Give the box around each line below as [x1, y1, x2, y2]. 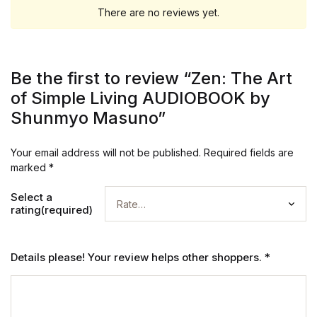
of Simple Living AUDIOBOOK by [11, 88, 270, 108]
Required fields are [204, 146, 294, 158]
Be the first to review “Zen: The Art [11, 68, 292, 88]
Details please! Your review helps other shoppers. [11, 250, 265, 264]
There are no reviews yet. [98, 6, 219, 18]
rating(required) [11, 203, 93, 217]
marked [11, 161, 49, 173]
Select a [11, 190, 52, 204]
